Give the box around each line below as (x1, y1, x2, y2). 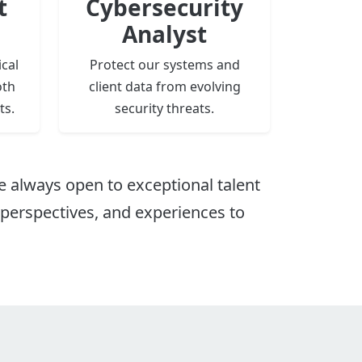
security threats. (115, 99, 214, 118)
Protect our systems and (89, 56, 240, 74)
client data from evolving (88, 78, 241, 96)
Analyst (122, 19, 207, 50)
